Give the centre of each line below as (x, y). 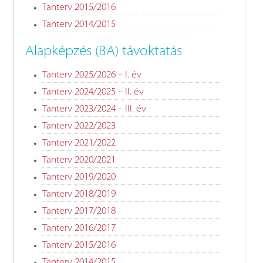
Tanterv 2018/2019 (79, 195)
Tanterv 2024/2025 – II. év (93, 92)
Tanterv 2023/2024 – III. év (95, 109)
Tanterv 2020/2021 (79, 161)
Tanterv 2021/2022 (79, 144)
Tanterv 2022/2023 (79, 127)
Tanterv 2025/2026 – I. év (92, 75)
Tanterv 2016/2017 (79, 229)
